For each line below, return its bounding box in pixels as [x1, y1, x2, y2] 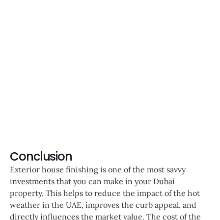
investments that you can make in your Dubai [10, 176, 175, 187]
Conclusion [10, 148, 72, 165]
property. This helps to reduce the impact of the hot [10, 188, 200, 198]
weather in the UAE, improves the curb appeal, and [10, 200, 196, 210]
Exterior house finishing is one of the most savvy [10, 165, 186, 175]
